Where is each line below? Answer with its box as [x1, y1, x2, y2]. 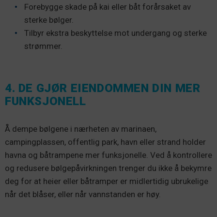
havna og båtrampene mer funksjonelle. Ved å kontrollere [5, 150, 212, 160]
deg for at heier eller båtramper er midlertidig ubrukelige [5, 176, 208, 186]
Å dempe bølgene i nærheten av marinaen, [5, 124, 156, 134]
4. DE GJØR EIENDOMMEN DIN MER [5, 81, 201, 95]
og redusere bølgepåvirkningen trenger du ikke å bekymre [5, 163, 212, 173]
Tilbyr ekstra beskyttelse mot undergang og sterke [24, 28, 207, 38]
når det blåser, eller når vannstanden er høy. [5, 189, 161, 200]
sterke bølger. [24, 15, 74, 25]
